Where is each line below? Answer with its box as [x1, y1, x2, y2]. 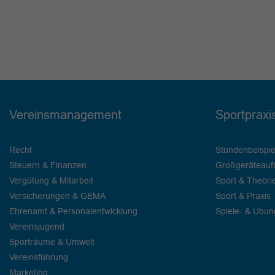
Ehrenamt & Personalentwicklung [9, 206, 137, 217]
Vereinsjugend [9, 222, 64, 232]
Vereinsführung [9, 252, 68, 263]
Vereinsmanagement [9, 107, 122, 122]
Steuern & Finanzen [9, 160, 87, 171]
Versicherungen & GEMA [9, 191, 106, 201]
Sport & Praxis [215, 191, 271, 201]
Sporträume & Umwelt [9, 237, 95, 247]
